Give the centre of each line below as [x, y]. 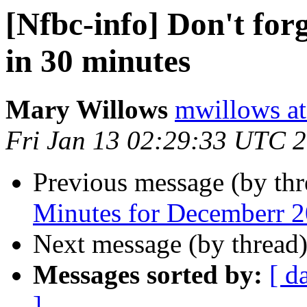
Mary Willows [87, 110]
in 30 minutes [98, 61]
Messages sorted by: [148, 275]
